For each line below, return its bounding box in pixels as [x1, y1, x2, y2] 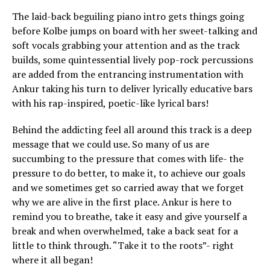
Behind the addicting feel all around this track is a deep [12, 123, 252, 136]
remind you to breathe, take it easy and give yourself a [12, 210, 247, 223]
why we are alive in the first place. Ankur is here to [12, 195, 231, 209]
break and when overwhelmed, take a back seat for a [12, 224, 238, 237]
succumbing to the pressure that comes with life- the [12, 152, 243, 165]
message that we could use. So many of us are [12, 137, 209, 151]
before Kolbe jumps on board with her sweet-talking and [12, 24, 257, 37]
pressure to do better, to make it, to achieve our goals [12, 166, 245, 180]
